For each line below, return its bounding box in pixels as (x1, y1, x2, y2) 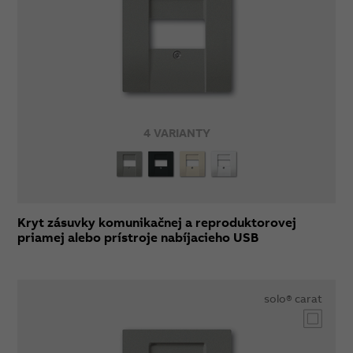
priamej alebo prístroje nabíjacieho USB (17, 229, 259, 245)
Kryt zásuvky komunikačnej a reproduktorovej (17, 214, 297, 230)
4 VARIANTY (143, 125, 210, 140)
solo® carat (264, 291, 323, 306)
